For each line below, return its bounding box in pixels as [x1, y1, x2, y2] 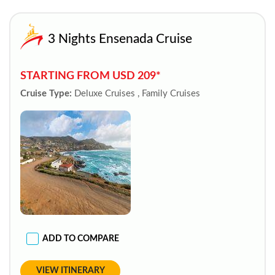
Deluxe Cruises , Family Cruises [74, 89, 200, 98]
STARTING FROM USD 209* [20, 71, 161, 81]
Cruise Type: [20, 89, 72, 98]
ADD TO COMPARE [42, 234, 119, 243]
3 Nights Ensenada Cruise [48, 33, 192, 45]
